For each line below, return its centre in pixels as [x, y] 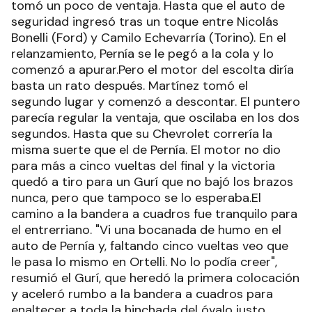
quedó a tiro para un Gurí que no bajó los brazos [152, 182]
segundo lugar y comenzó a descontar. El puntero [156, 102]
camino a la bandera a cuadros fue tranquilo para [154, 214]
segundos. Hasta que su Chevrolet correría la [142, 134]
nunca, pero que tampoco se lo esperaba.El [136, 198]
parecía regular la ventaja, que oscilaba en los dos [155, 118]
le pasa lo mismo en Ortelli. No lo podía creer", [144, 262]
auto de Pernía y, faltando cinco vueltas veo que [150, 246]
